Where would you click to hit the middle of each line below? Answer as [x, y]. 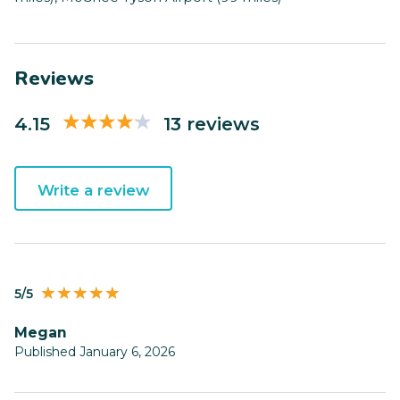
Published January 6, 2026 [95, 352]
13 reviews [212, 123]
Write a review [93, 191]
